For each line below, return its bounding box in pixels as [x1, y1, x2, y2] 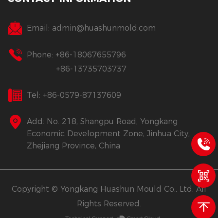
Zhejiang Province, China [27, 141, 120, 151]
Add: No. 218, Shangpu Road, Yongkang [27, 117, 178, 127]
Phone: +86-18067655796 [27, 50, 126, 59]
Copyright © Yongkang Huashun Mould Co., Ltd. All [12, 184, 206, 194]
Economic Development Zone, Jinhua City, [27, 129, 190, 139]
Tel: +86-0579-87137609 [27, 90, 121, 100]
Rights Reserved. [77, 199, 141, 209]
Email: [27, 23, 52, 33]
